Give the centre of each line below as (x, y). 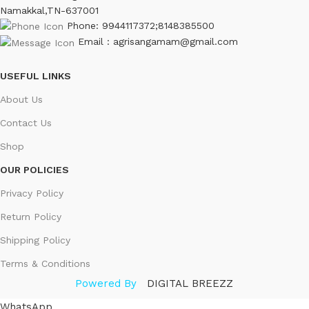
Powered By (106, 283)
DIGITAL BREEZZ (190, 283)
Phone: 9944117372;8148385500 (141, 25)
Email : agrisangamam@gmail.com (158, 42)
